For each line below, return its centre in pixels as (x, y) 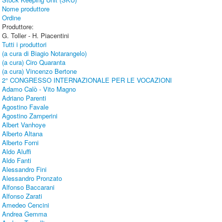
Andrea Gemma (25, 214)
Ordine (12, 18)
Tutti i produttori (25, 45)
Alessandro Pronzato (32, 178)
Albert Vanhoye (24, 125)
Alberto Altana (23, 134)
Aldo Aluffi (17, 152)
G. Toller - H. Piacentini (36, 36)
